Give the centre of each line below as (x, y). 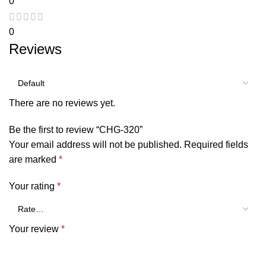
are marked (34, 159)
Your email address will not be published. (95, 144)
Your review (35, 229)
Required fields (216, 144)
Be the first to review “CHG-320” (76, 129)
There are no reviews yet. (62, 103)
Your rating (33, 186)
